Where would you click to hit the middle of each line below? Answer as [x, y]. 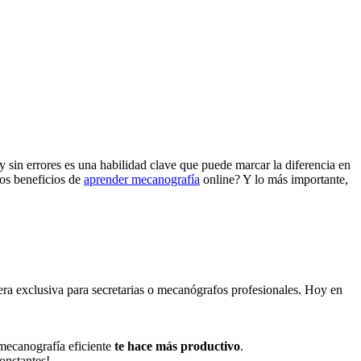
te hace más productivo [177, 346]
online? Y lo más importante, [274, 179]
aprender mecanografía [142, 179]
